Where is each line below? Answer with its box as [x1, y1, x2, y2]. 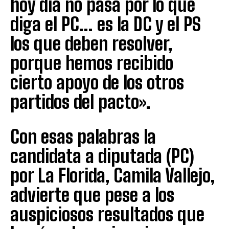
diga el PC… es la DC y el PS [10, 13, 201, 35]
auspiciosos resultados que [10, 203, 204, 225]
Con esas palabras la [10, 125, 156, 148]
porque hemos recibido [10, 52, 173, 74]
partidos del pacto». [10, 90, 150, 113]
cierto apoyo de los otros [10, 71, 184, 94]
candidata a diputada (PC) [10, 145, 194, 167]
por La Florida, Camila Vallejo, [10, 164, 215, 187]
